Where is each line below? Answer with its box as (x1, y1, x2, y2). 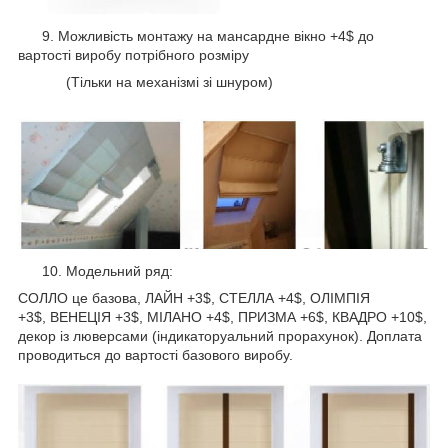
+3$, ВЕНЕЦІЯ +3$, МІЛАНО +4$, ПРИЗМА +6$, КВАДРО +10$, (18, 309, 427, 326)
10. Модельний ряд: (18, 263, 173, 280)
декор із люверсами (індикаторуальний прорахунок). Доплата (18, 328, 422, 345)
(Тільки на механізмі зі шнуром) (18, 74, 273, 91)
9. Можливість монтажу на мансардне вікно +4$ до (18, 28, 374, 45)
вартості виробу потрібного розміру (18, 47, 249, 64)
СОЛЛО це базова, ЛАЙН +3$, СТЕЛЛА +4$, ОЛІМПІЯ (18, 290, 370, 307)
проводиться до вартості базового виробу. (18, 347, 293, 364)
